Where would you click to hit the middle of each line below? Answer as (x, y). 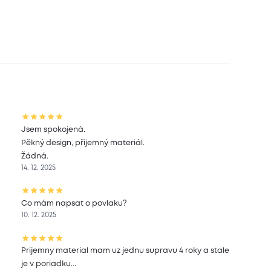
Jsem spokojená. (54, 129)
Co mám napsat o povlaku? (74, 203)
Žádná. (35, 156)
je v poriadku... (49, 264)
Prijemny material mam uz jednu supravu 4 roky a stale (126, 251)
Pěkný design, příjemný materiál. (83, 143)
